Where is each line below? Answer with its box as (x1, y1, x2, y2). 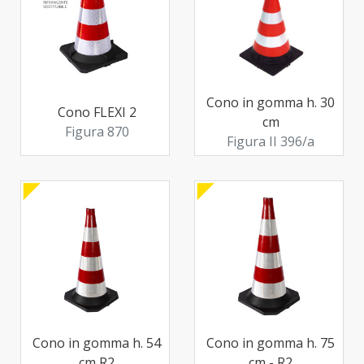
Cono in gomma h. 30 (206, 93, 336, 111)
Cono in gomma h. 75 (206, 333, 336, 352)
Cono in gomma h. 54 (32, 333, 162, 352)
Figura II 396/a (227, 132, 315, 150)
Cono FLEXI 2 (57, 102, 136, 121)
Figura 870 (64, 122, 129, 141)
